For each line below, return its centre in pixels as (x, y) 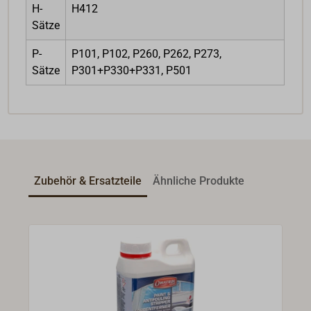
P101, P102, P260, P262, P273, (147, 53)
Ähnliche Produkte (199, 180)
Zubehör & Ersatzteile (88, 180)
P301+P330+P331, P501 (132, 70)
